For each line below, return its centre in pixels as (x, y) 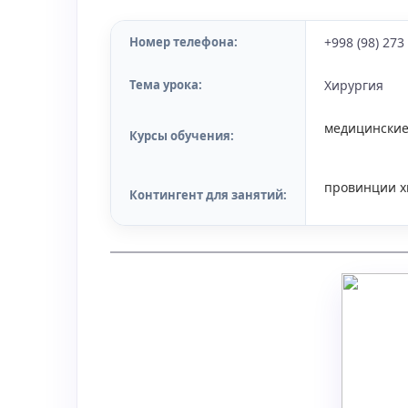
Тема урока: (166, 85)
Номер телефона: (184, 42)
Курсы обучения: (182, 136)
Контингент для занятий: (208, 195)
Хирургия (354, 85)
